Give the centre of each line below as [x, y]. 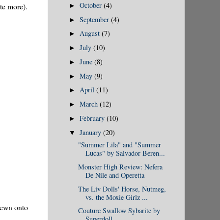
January [92, 132]
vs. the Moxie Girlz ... [116, 197]
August [91, 33]
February [93, 118]
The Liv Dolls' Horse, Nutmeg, [122, 189]
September [96, 19]
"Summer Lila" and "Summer [119, 144]
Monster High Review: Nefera [120, 166]
